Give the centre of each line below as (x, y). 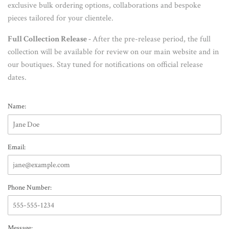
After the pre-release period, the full (152, 39)
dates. (17, 78)
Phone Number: (30, 187)
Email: (17, 147)
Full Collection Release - (50, 39)
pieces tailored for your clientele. (61, 18)
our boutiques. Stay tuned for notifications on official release (105, 65)
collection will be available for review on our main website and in (113, 52)
